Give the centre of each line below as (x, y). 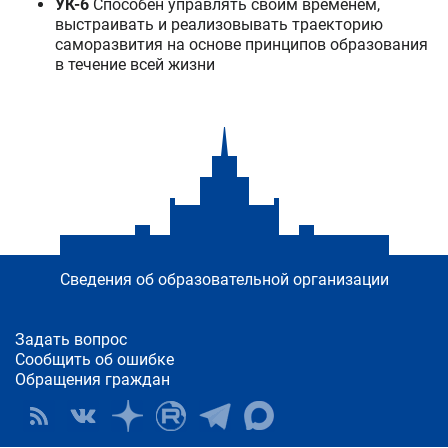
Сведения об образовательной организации (224, 279)
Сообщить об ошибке (94, 359)
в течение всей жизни (135, 64)
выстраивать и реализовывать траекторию (219, 24)
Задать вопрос (71, 339)
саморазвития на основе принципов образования (241, 44)
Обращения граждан (92, 379)
